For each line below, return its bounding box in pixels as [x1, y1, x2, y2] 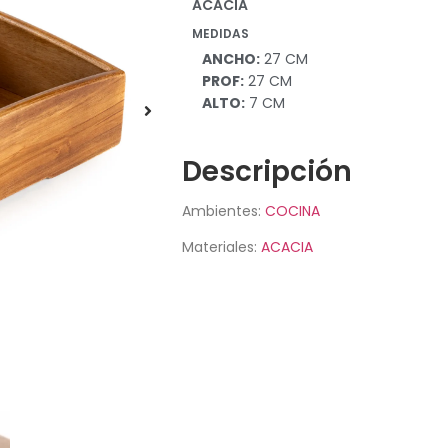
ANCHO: [202, 49, 260, 70]
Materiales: [182, 237, 261, 258]
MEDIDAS [192, 25, 249, 43]
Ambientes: [182, 201, 265, 222]
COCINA [265, 201, 320, 222]
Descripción [182, 152, 352, 192]
